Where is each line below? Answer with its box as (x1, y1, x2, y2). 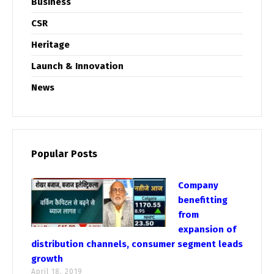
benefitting (178, 194, 228, 206)
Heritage (31, 39, 70, 50)
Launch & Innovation (31, 60, 124, 72)
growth (31, 253, 63, 264)
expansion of (178, 223, 236, 235)
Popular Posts (31, 147, 97, 160)
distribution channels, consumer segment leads (31, 238, 243, 250)
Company (178, 179, 218, 191)
